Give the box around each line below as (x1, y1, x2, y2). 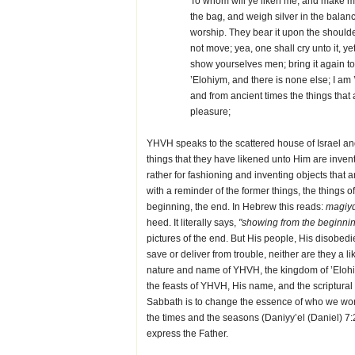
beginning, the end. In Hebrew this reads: (147, 201, 326, 212)
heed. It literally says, (147, 217, 239, 228)
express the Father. (147, 328, 228, 339)
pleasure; (190, 106, 231, 117)
